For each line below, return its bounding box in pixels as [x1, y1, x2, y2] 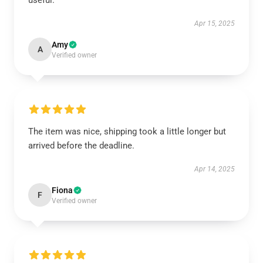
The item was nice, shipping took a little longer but [28, 126, 226, 137]
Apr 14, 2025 [194, 165, 235, 173]
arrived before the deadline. [28, 140, 134, 151]
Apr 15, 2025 [194, 19, 235, 28]
